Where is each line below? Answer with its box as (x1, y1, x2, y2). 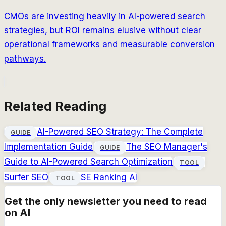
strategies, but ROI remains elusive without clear (4, 25, 201, 35)
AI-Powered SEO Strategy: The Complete (37, 126, 203, 137)
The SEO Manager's (126, 141, 207, 152)
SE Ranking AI (81, 172, 138, 182)
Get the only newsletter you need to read (5, 195, 207, 207)
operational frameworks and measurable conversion (4, 39, 215, 49)
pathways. (4, 53, 46, 64)
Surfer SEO (4, 172, 48, 182)
